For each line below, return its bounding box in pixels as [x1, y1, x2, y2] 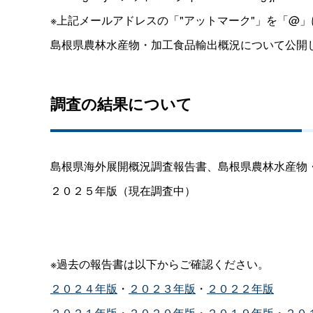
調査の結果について [50, 92, 192, 115]
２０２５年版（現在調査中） [50, 182, 196, 198]
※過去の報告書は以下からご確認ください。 [50, 255, 269, 272]
